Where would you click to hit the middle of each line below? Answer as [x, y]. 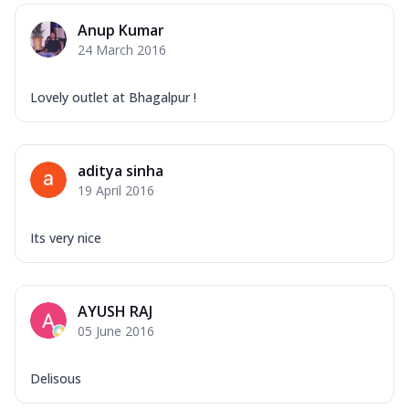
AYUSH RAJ [115, 311]
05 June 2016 [116, 330]
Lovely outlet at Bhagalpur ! [113, 97]
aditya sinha [121, 170]
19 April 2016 [116, 190]
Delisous [56, 378]
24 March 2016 [122, 49]
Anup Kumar [121, 30]
